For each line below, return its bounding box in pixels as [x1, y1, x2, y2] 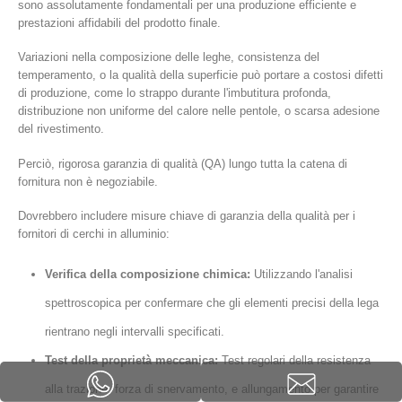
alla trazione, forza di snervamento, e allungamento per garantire [44, 381, 379, 396]
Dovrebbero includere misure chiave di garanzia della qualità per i [18, 209, 355, 223]
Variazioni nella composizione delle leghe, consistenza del [18, 50, 319, 65]
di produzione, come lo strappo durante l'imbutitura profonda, [18, 86, 331, 100]
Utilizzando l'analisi [249, 267, 353, 281]
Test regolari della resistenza [217, 353, 371, 367]
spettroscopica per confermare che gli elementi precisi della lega [44, 295, 379, 310]
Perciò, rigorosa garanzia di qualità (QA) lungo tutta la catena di [18, 156, 347, 170]
